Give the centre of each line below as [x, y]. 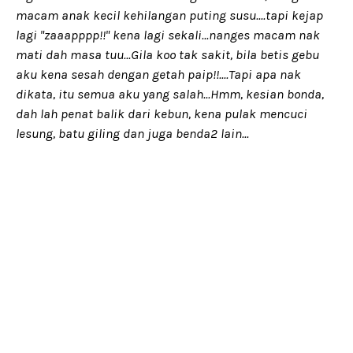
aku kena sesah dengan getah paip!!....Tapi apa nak [158, 74]
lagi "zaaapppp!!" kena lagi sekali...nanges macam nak [168, 35]
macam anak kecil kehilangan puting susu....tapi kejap [169, 15]
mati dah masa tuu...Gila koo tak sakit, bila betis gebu [167, 54]
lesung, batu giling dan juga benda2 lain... [132, 133]
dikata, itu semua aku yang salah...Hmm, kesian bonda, [170, 94]
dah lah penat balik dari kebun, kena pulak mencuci [162, 113]
